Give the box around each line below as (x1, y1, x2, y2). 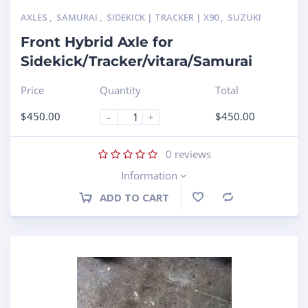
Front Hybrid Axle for (21, 33, 173, 50)
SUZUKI (228, 10, 261, 23)
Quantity (100, 82, 142, 97)
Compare (233, 191, 275, 205)
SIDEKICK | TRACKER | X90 (107, 10, 221, 23)
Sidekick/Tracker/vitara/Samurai (21, 52, 252, 69)
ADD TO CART (99, 190, 169, 204)
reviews (172, 146, 211, 161)
